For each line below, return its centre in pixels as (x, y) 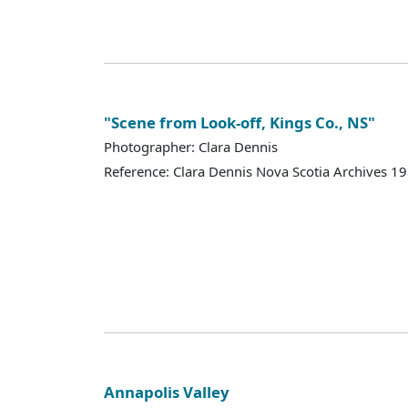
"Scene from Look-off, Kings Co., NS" (240, 122)
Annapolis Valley (167, 392)
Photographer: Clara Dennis (191, 147)
